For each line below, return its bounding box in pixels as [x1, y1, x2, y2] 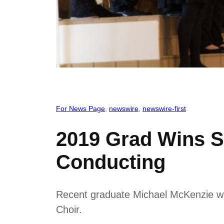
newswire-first [142, 104, 186, 112]
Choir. [56, 203, 82, 215]
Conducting [56, 150, 165, 173]
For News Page [56, 104, 105, 112]
